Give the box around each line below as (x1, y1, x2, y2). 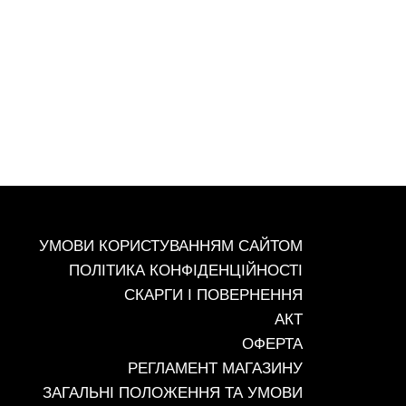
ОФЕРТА (242, 335, 303, 353)
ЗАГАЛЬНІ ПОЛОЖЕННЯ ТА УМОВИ (43, 384, 303, 401)
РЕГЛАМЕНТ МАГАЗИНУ (128, 360, 303, 377)
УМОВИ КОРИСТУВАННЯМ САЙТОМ (39, 237, 303, 255)
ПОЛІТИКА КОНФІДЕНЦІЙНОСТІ (69, 262, 303, 279)
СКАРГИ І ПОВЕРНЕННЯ (124, 286, 303, 304)
